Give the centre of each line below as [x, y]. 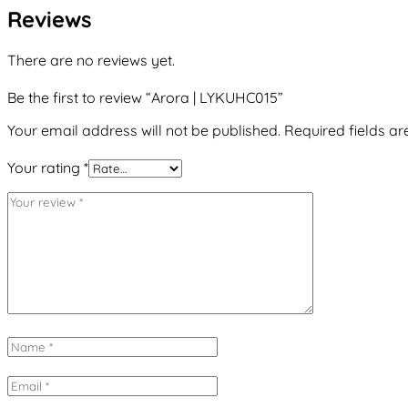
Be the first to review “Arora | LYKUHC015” [145, 98]
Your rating [46, 168]
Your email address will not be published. [144, 131]
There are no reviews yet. [91, 61]
